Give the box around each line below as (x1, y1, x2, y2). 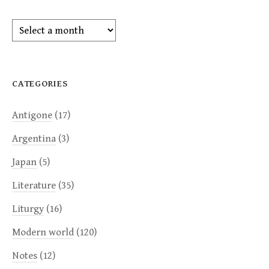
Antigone (12, 109, 52, 122)
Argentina (12, 133, 56, 145)
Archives (11, 19, 49, 32)
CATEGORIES (12, 79, 68, 89)
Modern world (12, 226, 74, 239)
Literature (12, 180, 56, 192)
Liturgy (12, 203, 44, 216)
